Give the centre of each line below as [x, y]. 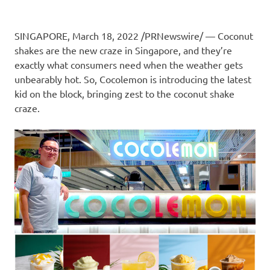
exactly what [42, 64]
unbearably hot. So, [57, 79]
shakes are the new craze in [75, 50]
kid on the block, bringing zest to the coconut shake [124, 93]
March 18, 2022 [105, 35]
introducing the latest [204, 79]
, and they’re [205, 50]
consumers [94, 64]
